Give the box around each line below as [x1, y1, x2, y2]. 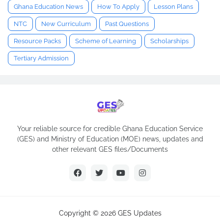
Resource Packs [14, 37, 61, 45]
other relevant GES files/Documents [52, 145, 168, 154]
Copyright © [58, 209, 101, 218]
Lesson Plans [154, 3, 193, 11]
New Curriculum [41, 20, 91, 28]
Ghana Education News [14, 3, 83, 11]
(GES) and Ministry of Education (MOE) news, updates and [17, 135, 203, 143]
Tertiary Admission [14, 55, 69, 62]
